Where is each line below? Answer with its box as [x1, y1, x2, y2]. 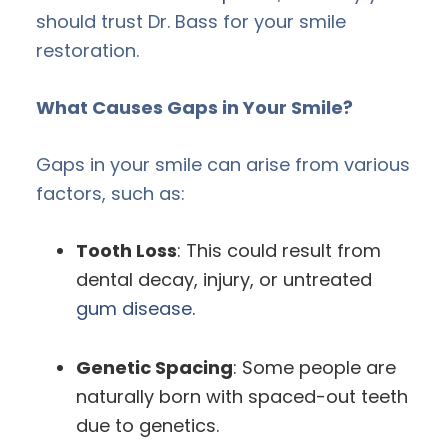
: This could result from [177, 237, 381, 263]
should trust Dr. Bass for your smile [36, 8, 346, 34]
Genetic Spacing [76, 354, 233, 380]
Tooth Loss [76, 237, 177, 263]
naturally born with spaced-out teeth [76, 383, 408, 409]
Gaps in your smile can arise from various [36, 151, 410, 177]
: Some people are [233, 354, 396, 380]
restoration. [36, 37, 139, 63]
